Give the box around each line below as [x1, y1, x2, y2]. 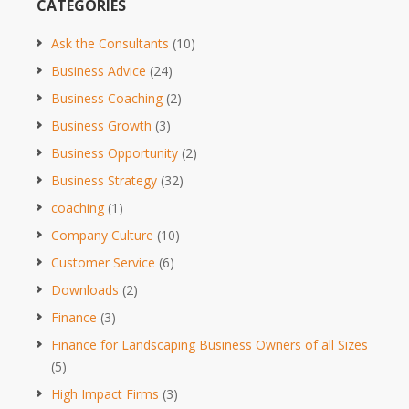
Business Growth [51, 116, 152, 134]
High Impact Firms [51, 384, 159, 403]
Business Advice [51, 61, 146, 79]
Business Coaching [51, 89, 163, 107]
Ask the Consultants [51, 34, 169, 52]
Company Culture [51, 225, 153, 244]
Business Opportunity [51, 143, 178, 162]
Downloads [51, 280, 119, 299]
